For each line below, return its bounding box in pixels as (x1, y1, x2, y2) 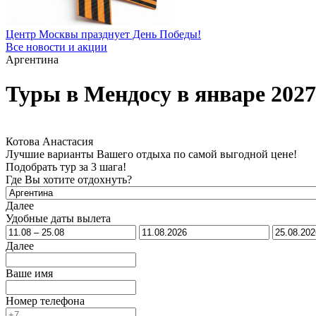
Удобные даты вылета (6, 212, 111, 224)
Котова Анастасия (6, 135, 93, 147)
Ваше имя (6, 267, 53, 279)
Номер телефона (6, 294, 85, 307)
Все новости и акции (6, 41, 107, 53)
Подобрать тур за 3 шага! (6, 160, 126, 173)
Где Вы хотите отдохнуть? (6, 173, 132, 186)
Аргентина (6, 54, 59, 66)
